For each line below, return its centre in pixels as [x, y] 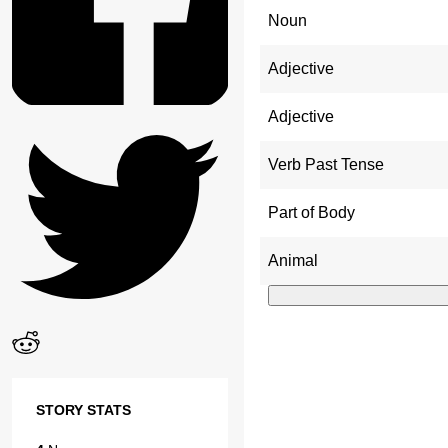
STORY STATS [83, 410]
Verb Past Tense [325, 164]
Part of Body [311, 212]
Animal [292, 260]
